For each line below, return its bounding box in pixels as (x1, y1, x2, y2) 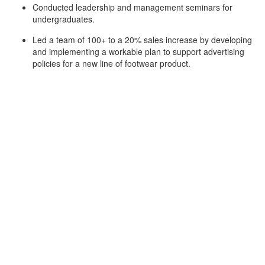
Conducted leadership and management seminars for (33, 1, 232, 13)
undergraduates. (33, 13, 95, 25)
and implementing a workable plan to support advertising (33, 46, 244, 57)
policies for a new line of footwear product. (33, 57, 190, 69)
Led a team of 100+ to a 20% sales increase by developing (33, 34, 252, 46)
